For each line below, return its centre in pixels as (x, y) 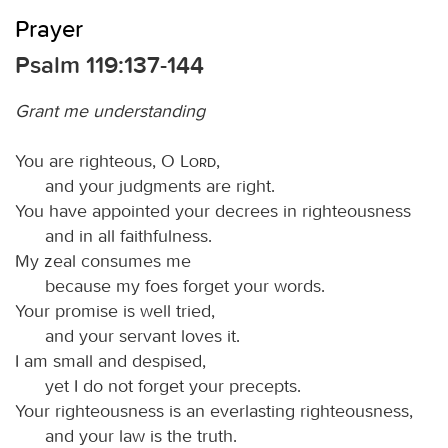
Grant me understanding (110, 110)
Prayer (49, 28)
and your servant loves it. (142, 335)
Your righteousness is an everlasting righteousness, (214, 410)
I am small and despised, (110, 360)
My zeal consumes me (103, 260)
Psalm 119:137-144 (109, 64)
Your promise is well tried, (115, 310)
